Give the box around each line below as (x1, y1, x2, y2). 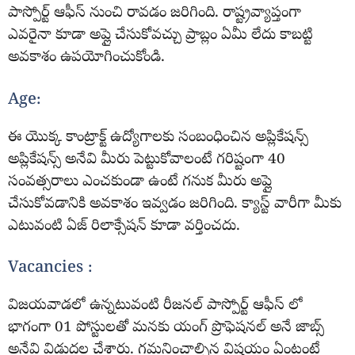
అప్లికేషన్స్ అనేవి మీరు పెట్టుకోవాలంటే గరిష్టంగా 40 (8, 149, 285, 170)
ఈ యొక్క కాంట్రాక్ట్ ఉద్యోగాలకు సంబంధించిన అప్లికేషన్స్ (8, 127, 308, 148)
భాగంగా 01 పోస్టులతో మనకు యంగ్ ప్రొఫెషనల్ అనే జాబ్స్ (8, 318, 324, 339)
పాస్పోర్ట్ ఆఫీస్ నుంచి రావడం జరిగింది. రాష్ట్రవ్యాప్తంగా (8, 3, 301, 25)
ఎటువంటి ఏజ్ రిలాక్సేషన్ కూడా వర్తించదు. (8, 216, 240, 237)
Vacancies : (8, 258, 93, 281)
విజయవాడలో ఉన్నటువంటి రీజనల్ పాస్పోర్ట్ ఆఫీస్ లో (8, 296, 303, 317)
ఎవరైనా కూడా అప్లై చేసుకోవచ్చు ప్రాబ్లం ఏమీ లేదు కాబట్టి (8, 25, 313, 47)
